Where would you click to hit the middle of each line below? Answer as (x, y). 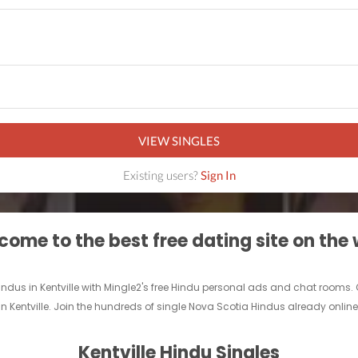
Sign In (218, 175)
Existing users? (161, 175)
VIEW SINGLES (179, 140)
